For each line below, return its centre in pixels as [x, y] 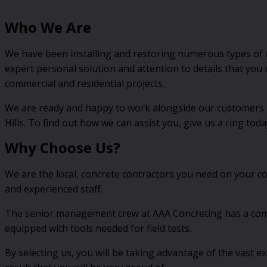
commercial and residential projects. [85, 84]
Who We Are [48, 27]
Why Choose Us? [63, 148]
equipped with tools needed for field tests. [98, 229]
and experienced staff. [54, 189]
